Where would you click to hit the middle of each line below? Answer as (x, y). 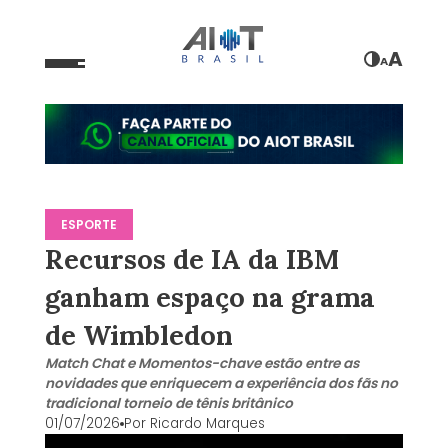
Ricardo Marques (207, 423)
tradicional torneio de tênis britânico (168, 403)
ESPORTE (88, 224)
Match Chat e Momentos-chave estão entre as (201, 363)
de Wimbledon (138, 334)
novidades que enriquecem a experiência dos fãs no (221, 383)
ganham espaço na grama (209, 296)
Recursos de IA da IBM (191, 258)
